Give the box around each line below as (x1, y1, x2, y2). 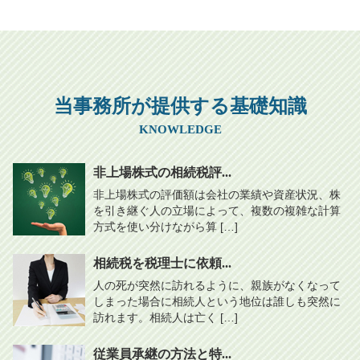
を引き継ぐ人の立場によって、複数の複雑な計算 (93, 203, 341, 217)
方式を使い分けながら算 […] (93, 219, 238, 233)
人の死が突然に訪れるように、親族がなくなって (93, 278, 341, 292)
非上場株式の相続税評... (93, 165, 231, 179)
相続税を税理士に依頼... (93, 256, 231, 270)
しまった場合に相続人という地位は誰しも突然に (93, 294, 341, 308)
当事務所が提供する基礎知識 (53, 96, 307, 117)
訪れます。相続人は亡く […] (93, 310, 238, 324)
